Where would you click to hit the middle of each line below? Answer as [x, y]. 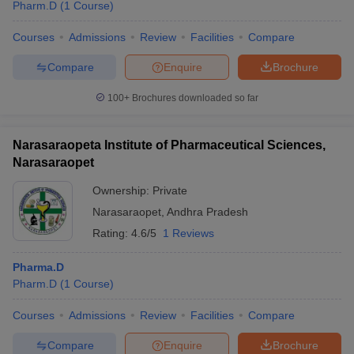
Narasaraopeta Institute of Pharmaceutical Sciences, [169, 145]
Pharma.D [38, 267]
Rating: [112, 233]
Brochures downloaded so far [194, 98]
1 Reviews [188, 233]
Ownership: [122, 190]
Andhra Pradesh [207, 212]
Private [170, 190]
